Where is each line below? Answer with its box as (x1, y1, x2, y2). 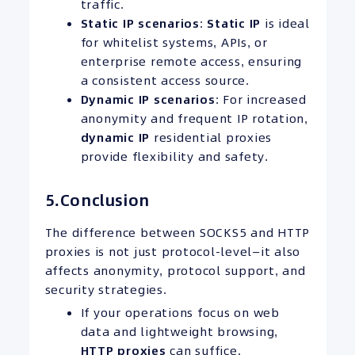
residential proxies (150, 129, 272, 147)
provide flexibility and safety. (80, 148, 269, 166)
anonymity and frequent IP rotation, (80, 110, 308, 128)
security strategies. (44, 281, 167, 299)
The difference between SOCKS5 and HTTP (44, 224, 310, 242)
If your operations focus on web (80, 304, 280, 322)
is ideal (261, 15, 310, 32)
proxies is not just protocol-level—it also (44, 243, 300, 261)
